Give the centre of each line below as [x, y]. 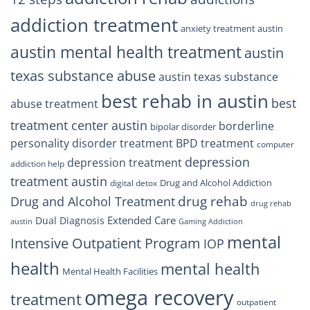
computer [275, 145]
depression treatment [125, 163]
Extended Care [142, 220]
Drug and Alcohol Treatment [93, 202]
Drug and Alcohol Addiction [216, 183]
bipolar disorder [183, 127]
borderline [246, 126]
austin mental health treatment [126, 52]
